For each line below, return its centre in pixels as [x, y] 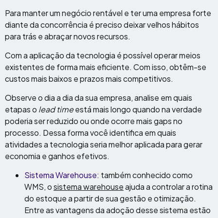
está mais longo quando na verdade [138, 109]
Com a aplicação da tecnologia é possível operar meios [103, 55]
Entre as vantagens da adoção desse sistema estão [118, 210]
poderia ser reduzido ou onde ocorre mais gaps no [94, 121]
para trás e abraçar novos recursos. [68, 36]
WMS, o [39, 187]
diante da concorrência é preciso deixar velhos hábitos [102, 25]
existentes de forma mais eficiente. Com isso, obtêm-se [106, 67]
